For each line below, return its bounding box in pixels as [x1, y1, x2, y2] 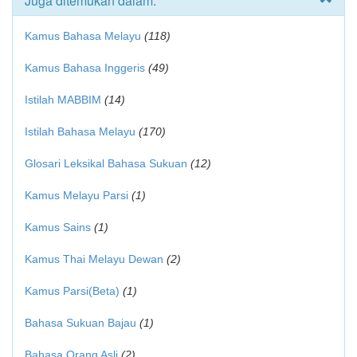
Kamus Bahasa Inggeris [25, 61, 145, 74]
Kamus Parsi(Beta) [25, 284, 120, 297]
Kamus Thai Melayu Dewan [25, 253, 163, 265]
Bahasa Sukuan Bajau [25, 316, 136, 329]
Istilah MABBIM [25, 93, 101, 106]
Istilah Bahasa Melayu [25, 125, 135, 138]
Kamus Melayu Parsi [25, 189, 128, 202]
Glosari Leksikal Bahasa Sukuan [25, 157, 187, 170]
